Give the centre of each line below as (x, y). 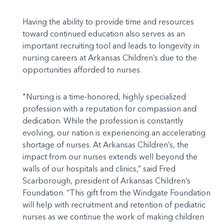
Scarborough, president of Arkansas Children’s (106, 180)
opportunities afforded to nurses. (82, 69)
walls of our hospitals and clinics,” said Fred (99, 168)
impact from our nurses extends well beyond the (110, 156)
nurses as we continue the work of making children (113, 216)
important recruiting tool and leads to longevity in (111, 45)
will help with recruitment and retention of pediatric (114, 204)
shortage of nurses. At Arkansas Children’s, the (105, 144)
